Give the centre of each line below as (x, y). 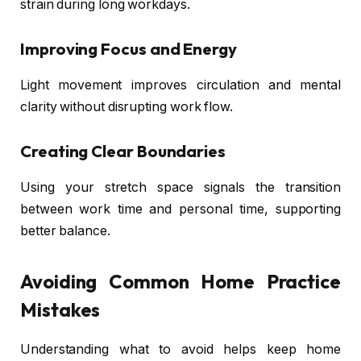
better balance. (65, 230)
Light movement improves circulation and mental (180, 85)
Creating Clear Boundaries (123, 151)
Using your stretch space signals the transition (180, 187)
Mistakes (60, 309)
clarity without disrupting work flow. (127, 106)
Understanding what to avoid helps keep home (180, 349)
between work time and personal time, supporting (180, 209)
